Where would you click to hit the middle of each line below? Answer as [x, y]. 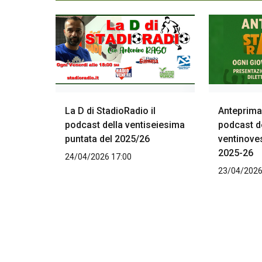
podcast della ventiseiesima [125, 125]
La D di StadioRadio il [110, 111]
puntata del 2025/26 [107, 139]
